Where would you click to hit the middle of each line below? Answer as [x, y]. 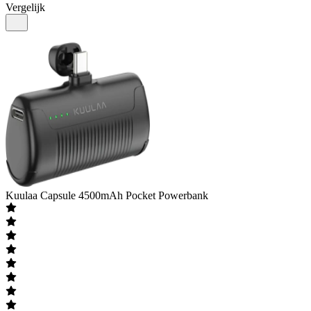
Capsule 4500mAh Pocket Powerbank [124, 195]
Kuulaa [22, 195]
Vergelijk [25, 7]
